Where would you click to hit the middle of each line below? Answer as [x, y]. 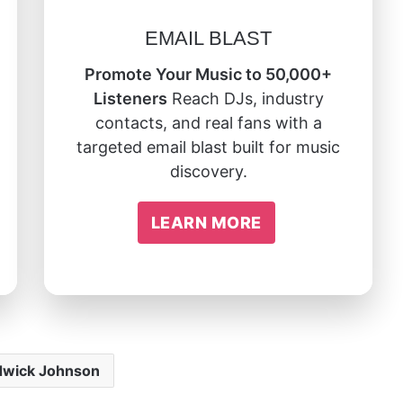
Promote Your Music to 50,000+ [208, 74]
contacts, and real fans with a [208, 122]
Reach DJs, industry [245, 98]
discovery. [208, 171]
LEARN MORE [206, 222]
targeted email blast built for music [208, 147]
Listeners [130, 98]
